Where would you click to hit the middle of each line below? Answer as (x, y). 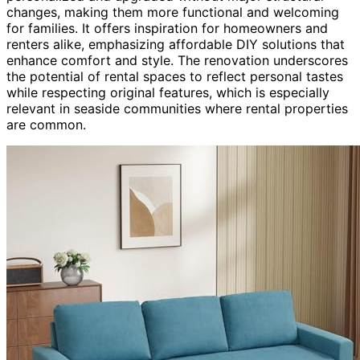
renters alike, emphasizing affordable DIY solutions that (176, 44)
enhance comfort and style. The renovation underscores (177, 60)
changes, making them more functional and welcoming (173, 12)
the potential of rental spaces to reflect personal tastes (175, 76)
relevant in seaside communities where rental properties (177, 108)
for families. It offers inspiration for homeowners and (167, 28)
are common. (46, 124)
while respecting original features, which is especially (168, 92)
